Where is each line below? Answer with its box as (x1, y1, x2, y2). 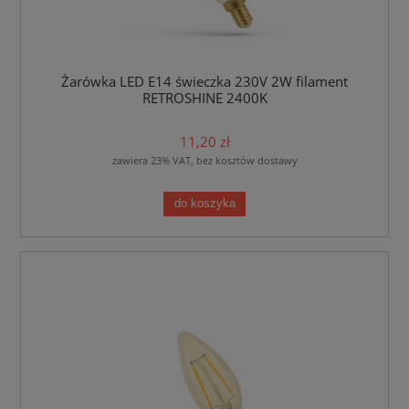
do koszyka (173, 197, 236, 211)
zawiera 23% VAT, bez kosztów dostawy (111, 153, 298, 168)
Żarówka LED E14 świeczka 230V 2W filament (61, 71, 348, 91)
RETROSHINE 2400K (142, 88, 267, 108)
